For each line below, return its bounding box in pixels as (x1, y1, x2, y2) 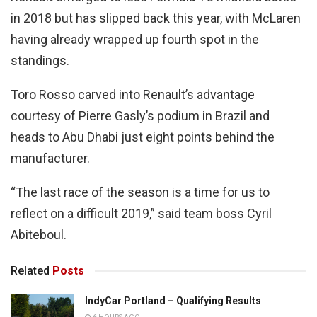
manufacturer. (11, 151, 90, 166)
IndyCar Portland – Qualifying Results (85, 295, 261, 307)
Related (11, 264, 50, 278)
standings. (11, 53, 69, 69)
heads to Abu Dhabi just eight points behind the (11, 129, 275, 145)
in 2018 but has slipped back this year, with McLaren (11, 11, 301, 26)
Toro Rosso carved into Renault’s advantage (11, 87, 255, 103)
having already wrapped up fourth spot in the (11, 32, 259, 47)
